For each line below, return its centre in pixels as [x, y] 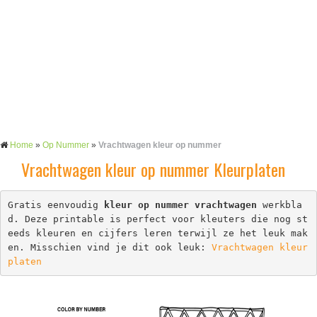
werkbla [279, 204]
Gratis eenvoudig [56, 204]
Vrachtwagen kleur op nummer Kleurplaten [153, 169]
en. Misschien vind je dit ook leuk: [109, 247]
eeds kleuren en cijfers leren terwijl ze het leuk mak [157, 233]
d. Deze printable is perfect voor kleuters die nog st [157, 219]
